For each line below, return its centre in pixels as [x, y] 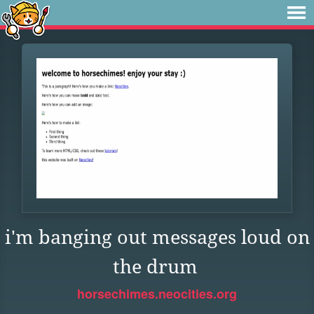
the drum [155, 267]
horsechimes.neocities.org [157, 294]
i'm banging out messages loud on [157, 237]
